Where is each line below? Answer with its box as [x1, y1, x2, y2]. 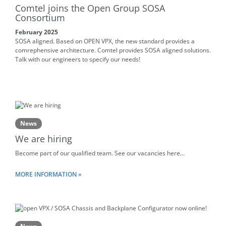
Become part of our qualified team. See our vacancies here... [15, 149, 185, 158]
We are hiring [15, 133, 72, 145]
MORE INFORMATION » [15, 170, 82, 179]
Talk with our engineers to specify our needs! [15, 55, 140, 64]
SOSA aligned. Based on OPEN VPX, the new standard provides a [15, 37, 195, 46]
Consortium [15, 12, 65, 24]
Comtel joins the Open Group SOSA [15, 2, 165, 15]
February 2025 [15, 28, 58, 37]
